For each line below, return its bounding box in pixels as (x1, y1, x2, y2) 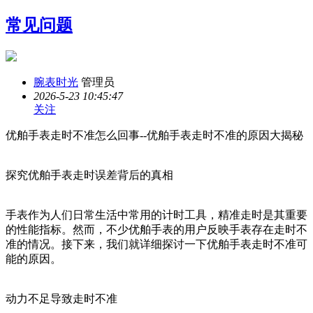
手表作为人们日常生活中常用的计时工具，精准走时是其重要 (6, 208, 307, 221)
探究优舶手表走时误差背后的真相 (6, 168, 173, 181)
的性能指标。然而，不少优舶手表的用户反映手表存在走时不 (6, 223, 307, 235)
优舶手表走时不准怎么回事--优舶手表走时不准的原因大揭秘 (6, 129, 303, 141)
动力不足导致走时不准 (6, 292, 117, 305)
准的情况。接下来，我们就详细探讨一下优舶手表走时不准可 (6, 238, 307, 250)
